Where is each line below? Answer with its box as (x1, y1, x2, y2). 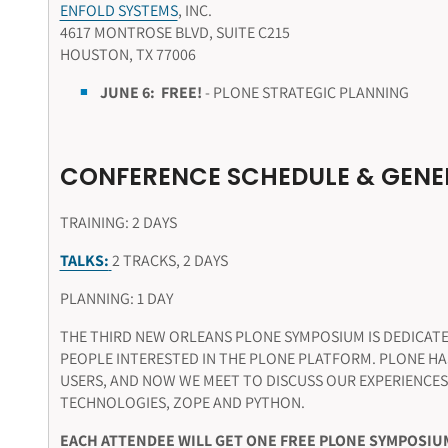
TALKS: (59, 249, 109, 271)
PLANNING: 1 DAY (59, 287, 173, 309)
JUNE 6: (99, 82, 155, 104)
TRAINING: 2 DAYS (59, 211, 177, 233)
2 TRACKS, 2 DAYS (111, 249, 228, 271)
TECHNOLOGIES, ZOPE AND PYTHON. (59, 391, 305, 413)
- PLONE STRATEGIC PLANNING (201, 82, 409, 104)
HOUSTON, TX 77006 (59, 44, 196, 66)
